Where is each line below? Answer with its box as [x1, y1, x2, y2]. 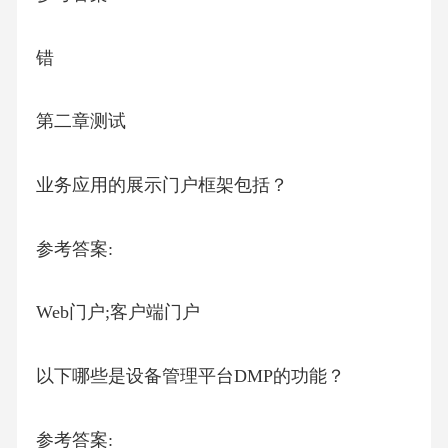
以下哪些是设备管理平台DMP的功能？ [35, 365, 345, 386]
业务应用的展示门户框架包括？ [35, 174, 288, 195]
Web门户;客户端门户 [35, 302, 200, 323]
